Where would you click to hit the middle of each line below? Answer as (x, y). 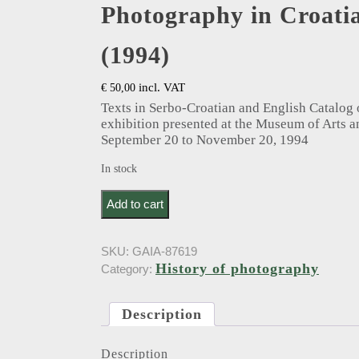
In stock (119, 168)
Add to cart (135, 204)
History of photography (237, 268)
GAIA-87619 (165, 251)
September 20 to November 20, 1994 (205, 139)
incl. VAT (162, 87)
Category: (128, 268)
